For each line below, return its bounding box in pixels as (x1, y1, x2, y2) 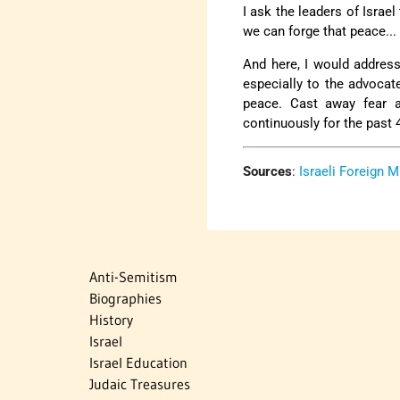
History (89, 311, 133, 329)
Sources (243, 162, 293, 179)
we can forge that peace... (243, 22, 397, 39)
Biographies (89, 289, 162, 308)
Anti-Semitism (89, 268, 178, 287)
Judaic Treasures (89, 375, 190, 394)
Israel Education (89, 354, 187, 372)
